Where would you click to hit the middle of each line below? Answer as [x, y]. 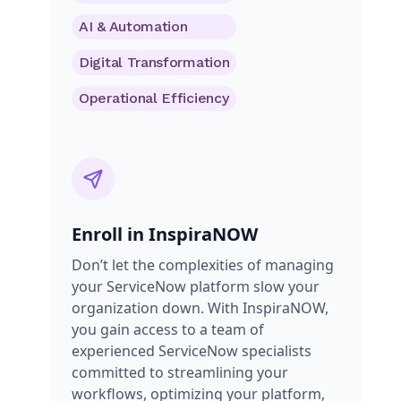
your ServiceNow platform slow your [196, 286]
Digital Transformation [154, 62]
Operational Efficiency [154, 98]
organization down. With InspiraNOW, [200, 308]
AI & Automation [133, 26]
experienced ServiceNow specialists [192, 351]
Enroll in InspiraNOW [165, 234]
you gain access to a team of [168, 329]
